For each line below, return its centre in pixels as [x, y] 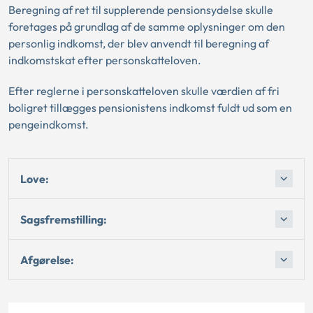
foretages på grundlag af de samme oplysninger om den [147, 27]
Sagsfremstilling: [64, 219]
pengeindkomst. [49, 124]
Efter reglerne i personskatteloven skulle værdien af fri [144, 91]
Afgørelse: [47, 260]
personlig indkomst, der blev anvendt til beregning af [139, 43]
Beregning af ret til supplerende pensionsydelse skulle [141, 10]
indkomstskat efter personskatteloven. [105, 60]
